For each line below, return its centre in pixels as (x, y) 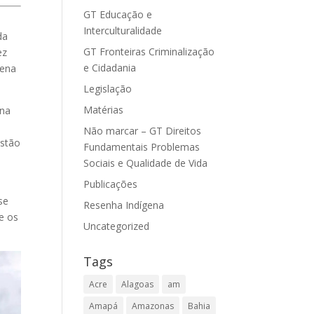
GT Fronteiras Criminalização (149, 52)
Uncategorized (117, 226)
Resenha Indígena (124, 205)
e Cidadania (110, 68)
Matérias (104, 110)
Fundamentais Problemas (142, 147)
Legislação (108, 89)
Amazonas (153, 306)
